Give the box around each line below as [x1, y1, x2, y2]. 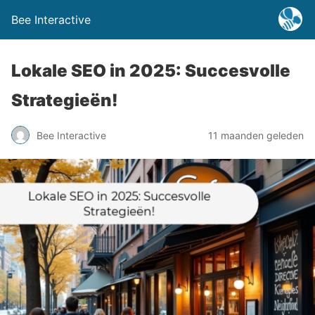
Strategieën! [11, 90, 118, 110]
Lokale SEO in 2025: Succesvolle [11, 60, 290, 81]
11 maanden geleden [208, 129, 304, 141]
